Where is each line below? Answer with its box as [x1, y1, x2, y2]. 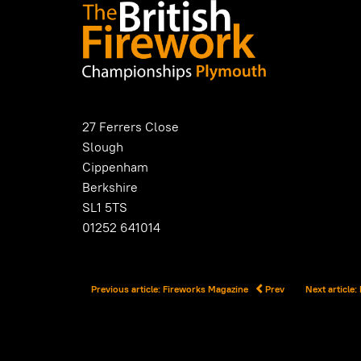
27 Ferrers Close [82, 118, 179, 135]
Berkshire [82, 178, 138, 196]
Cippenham [82, 158, 148, 176]
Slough [82, 138, 123, 156]
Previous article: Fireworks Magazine [91, 283, 251, 296]
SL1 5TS [82, 198, 127, 216]
